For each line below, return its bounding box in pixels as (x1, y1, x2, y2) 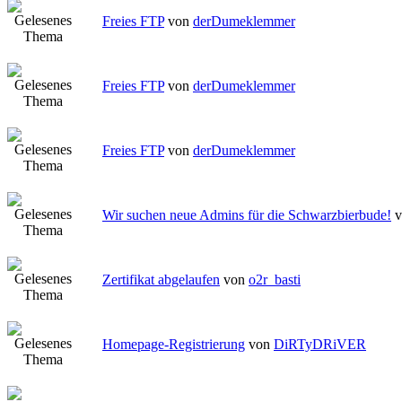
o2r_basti (249, 272, 301, 288)
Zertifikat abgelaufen (102, 272, 220, 288)
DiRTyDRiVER (274, 336, 366, 353)
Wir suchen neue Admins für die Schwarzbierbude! (102, 207, 391, 223)
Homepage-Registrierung (102, 336, 245, 353)
